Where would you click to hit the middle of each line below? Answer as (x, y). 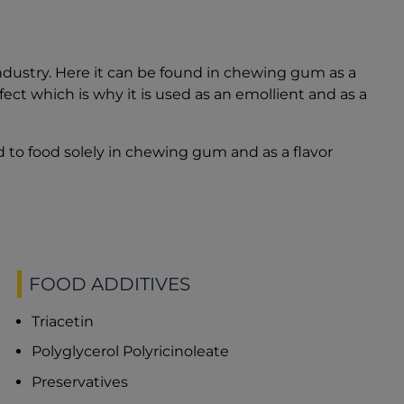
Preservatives (80, 381)
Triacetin (63, 322)
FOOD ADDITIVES (110, 284)
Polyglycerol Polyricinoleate (131, 352)
